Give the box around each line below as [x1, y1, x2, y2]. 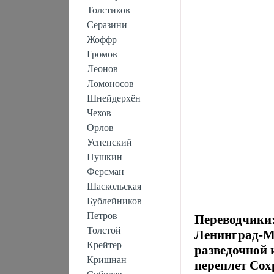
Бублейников [86, 196, 142, 206]
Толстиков [86, 5, 130, 15]
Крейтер [86, 240, 122, 250]
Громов [86, 49, 117, 59]
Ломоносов [86, 78, 134, 89]
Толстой [86, 225, 121, 235]
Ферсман [86, 166, 124, 177]
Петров [86, 210, 117, 221]
